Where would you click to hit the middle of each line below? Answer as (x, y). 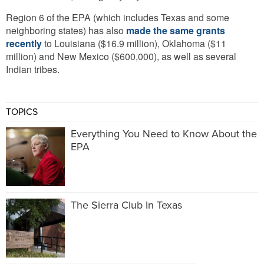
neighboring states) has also (66, 30)
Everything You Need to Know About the (164, 133)
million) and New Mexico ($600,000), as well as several (121, 56)
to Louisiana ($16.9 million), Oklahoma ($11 (134, 43)
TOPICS (22, 112)
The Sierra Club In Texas (126, 205)
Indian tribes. (33, 69)
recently (24, 43)
